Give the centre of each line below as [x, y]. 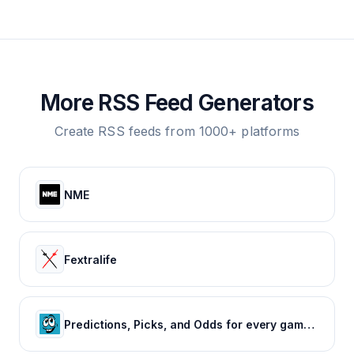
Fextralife [91, 259]
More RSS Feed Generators [177, 103]
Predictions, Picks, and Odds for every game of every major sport [309, 324]
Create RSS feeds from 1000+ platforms [177, 131]
